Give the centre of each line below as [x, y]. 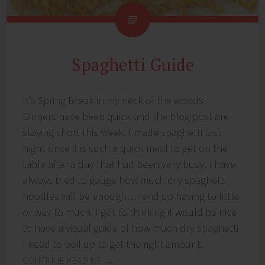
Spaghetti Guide [132, 65]
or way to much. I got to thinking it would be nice [130, 212]
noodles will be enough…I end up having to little [131, 196]
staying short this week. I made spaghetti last [122, 132]
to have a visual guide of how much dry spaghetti [131, 228]
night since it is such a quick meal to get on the [125, 148]
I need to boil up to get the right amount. [113, 244]
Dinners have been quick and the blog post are [126, 117]
